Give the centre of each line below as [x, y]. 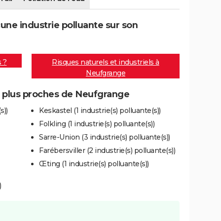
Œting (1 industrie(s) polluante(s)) [94, 164]
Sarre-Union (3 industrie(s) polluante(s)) [105, 137]
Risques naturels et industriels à [106, 62]
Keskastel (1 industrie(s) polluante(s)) [100, 110]
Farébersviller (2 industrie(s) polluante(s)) [107, 150]
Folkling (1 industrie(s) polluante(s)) [97, 124]
